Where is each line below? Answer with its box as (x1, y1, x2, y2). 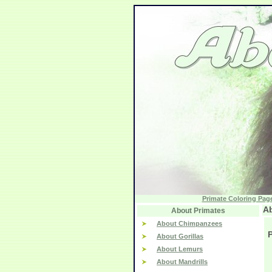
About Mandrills (157, 258, 208, 265)
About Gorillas (157, 233, 203, 240)
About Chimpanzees (157, 220, 222, 227)
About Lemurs (157, 245, 203, 253)
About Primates (171, 206, 225, 215)
